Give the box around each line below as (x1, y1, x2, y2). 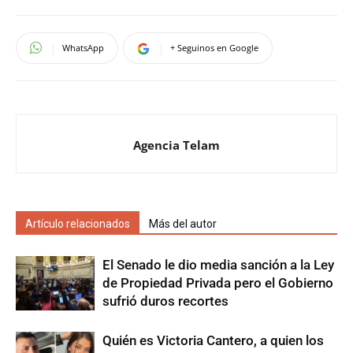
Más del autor (149, 217, 217, 230)
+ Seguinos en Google (170, 41, 258, 54)
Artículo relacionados (25, 217, 130, 230)
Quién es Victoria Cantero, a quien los (102, 332, 324, 348)
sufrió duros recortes (102, 292, 229, 309)
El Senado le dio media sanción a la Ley (102, 256, 334, 273)
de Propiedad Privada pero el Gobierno (102, 274, 333, 291)
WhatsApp (62, 41, 104, 54)
